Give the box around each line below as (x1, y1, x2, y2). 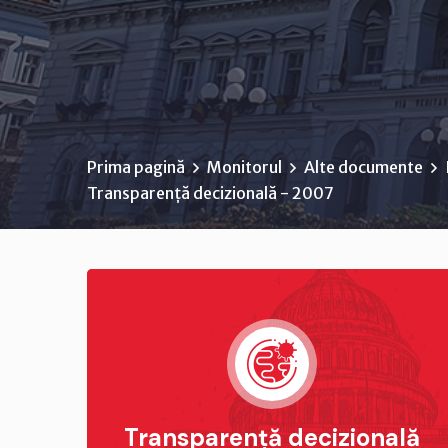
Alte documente (304, 157, 423, 177)
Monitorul (207, 157, 282, 177)
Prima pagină (87, 157, 185, 177)
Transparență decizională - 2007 (87, 183, 334, 203)
